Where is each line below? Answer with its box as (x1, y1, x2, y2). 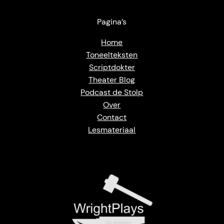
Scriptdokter (88, 61, 135, 72)
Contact (97, 111, 127, 122)
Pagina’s (97, 16, 127, 27)
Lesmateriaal (88, 124, 136, 135)
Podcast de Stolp (80, 86, 143, 97)
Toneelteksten (86, 49, 138, 60)
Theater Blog (88, 74, 135, 85)
